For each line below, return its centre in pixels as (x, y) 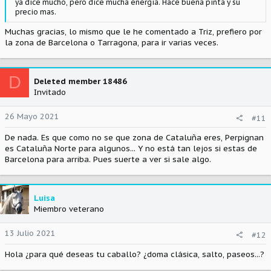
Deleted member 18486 (80, 81)
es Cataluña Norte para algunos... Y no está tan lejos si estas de (131, 148)
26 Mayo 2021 (32, 116)
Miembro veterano (69, 209)
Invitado (50, 92)
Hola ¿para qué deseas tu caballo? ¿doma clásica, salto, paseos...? (135, 254)
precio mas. (36, 12)
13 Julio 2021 (30, 233)
